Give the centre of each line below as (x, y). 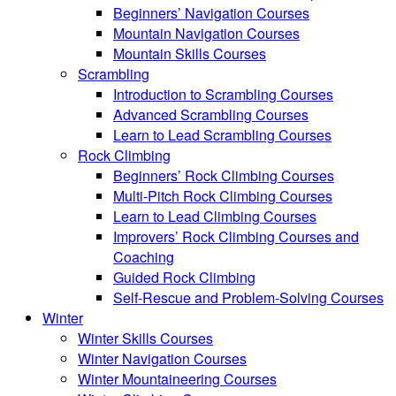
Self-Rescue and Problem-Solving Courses (248, 297)
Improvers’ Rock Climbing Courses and (236, 236)
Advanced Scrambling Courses (211, 114)
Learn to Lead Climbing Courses (215, 216)
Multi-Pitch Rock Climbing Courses (223, 195)
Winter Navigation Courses (162, 358)
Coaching (144, 256)
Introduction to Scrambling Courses (223, 94)
